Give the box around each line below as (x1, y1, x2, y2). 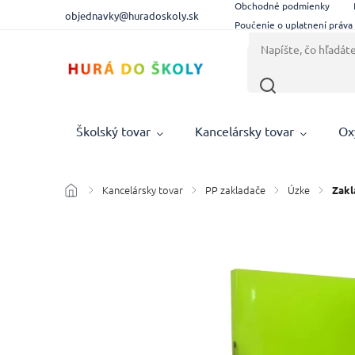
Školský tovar (76, 123, 151, 139)
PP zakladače (205, 182, 266, 197)
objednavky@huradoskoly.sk (65, 8, 200, 22)
